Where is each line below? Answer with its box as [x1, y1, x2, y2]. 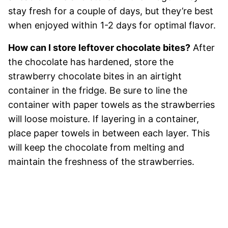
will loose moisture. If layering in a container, [8, 113, 199, 125]
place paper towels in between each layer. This [8, 128, 210, 139]
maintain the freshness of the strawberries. [8, 156, 194, 167]
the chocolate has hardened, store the [8, 56, 174, 68]
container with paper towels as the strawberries [8, 99, 215, 110]
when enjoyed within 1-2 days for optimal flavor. [8, 20, 216, 31]
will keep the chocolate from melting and [8, 142, 184, 153]
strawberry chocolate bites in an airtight [8, 71, 182, 82]
